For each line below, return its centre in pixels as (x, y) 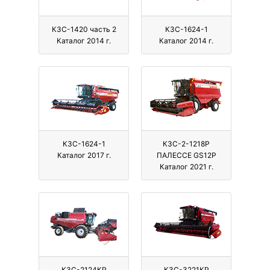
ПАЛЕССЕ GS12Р (186, 155)
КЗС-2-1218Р (186, 144)
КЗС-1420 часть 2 (84, 30)
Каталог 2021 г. (186, 167)
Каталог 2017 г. (84, 155)
